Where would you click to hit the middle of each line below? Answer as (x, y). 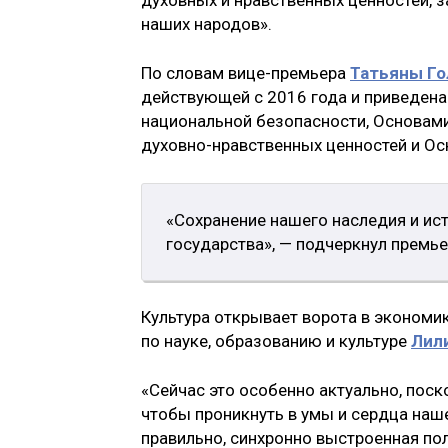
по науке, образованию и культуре (276, 340)
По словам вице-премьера (245, 73)
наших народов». (206, 23)
